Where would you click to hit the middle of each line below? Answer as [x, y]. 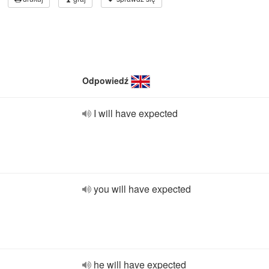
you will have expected [142, 189]
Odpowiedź [105, 80]
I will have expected [136, 113]
